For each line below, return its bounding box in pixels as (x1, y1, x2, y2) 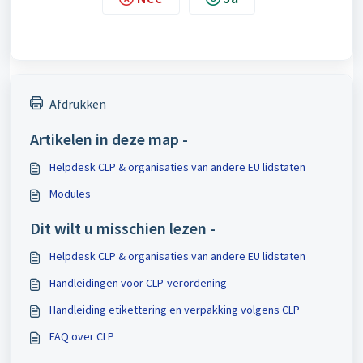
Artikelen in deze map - (30, 129, 188, 149)
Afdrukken (49, 96, 106, 112)
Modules (49, 186, 91, 201)
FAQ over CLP (49, 329, 114, 344)
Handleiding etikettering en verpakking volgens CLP (49, 302, 300, 317)
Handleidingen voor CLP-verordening (49, 275, 227, 290)
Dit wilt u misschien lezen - (30, 218, 216, 238)
